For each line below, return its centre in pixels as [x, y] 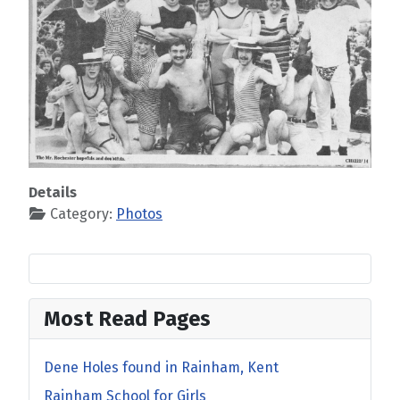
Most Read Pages [127, 318]
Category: [81, 213]
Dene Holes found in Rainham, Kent [161, 367]
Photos [139, 213]
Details [53, 192]
